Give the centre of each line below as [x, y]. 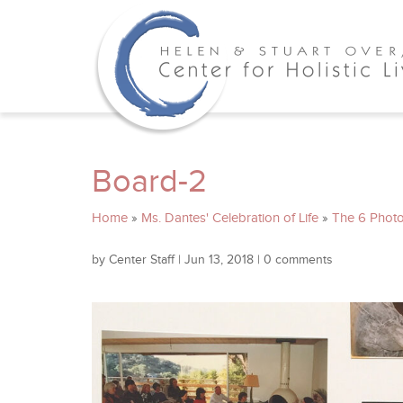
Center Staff [142, 260]
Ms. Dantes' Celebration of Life [230, 218]
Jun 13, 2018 [219, 260]
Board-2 [149, 182]
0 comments [298, 260]
